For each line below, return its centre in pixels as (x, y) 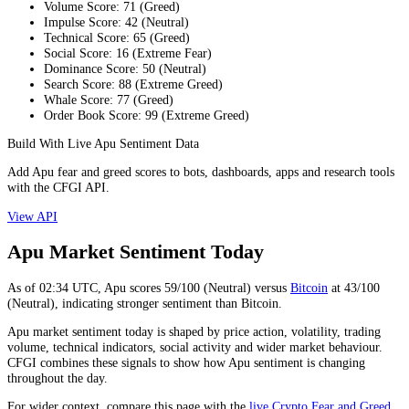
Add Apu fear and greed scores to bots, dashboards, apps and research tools (201, 172)
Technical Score (85, 37)
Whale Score (77, 99)
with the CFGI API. (58, 188)
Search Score (78, 84)
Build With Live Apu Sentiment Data (103, 143)
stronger (138, 303)
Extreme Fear (172, 52)
